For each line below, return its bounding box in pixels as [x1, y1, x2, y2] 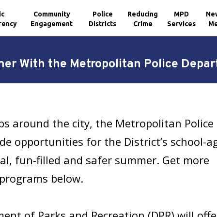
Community [33, 10, 70, 18]
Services [167, 19, 196, 28]
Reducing [127, 10, 158, 18]
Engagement [31, 19, 73, 28]
